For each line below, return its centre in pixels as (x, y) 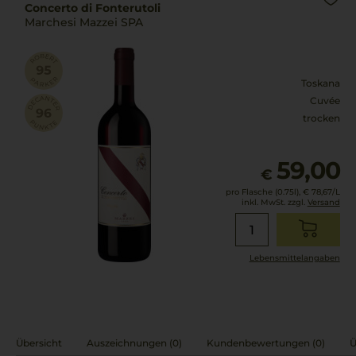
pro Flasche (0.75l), (263, 192)
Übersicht (39, 342)
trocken (321, 118)
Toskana (320, 83)
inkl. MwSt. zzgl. (274, 202)
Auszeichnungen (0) (134, 342)
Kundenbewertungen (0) (266, 342)
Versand (323, 202)
